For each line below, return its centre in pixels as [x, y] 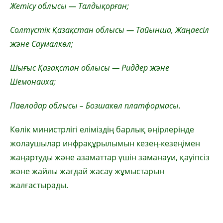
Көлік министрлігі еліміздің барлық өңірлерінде [102, 129]
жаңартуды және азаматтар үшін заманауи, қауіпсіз [110, 157]
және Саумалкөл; [42, 44]
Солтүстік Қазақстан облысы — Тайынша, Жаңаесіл [110, 30]
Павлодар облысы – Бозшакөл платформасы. [95, 106]
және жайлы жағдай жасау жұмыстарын [87, 171]
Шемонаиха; [33, 82]
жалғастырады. [39, 185]
